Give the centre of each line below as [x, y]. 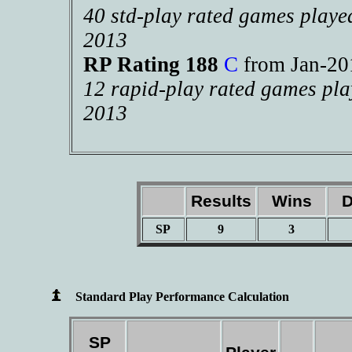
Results [221, 201]
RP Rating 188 [154, 65]
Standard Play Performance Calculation [182, 296]
